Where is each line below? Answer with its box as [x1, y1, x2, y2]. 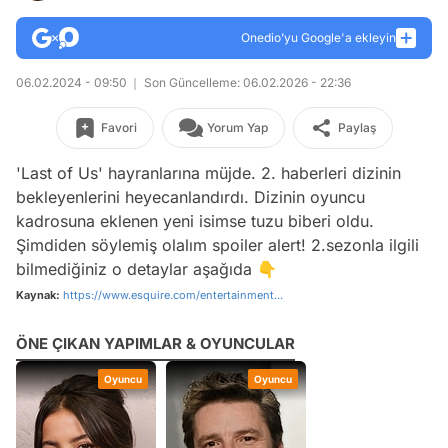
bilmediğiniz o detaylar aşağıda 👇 [16, 259, 277, 279]
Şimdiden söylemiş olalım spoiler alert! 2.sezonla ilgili [16, 235, 419, 255]
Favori [100, 120, 137, 135]
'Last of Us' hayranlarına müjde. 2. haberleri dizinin [16, 163, 401, 183]
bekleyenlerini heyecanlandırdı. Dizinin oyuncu [16, 187, 365, 207]
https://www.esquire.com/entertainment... [63, 288, 283, 302]
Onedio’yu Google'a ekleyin [241, 30, 396, 45]
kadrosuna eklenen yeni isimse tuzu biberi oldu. [16, 211, 374, 231]
